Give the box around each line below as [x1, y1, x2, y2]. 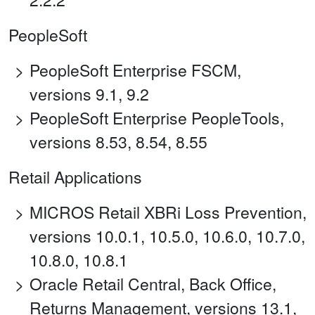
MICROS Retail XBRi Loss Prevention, [30, 200, 307, 224]
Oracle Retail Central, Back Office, [30, 272, 276, 296]
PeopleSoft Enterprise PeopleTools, [30, 106, 284, 130]
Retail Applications [8, 165, 142, 189]
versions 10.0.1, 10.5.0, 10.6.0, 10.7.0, [30, 224, 305, 248]
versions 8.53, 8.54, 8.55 [30, 130, 207, 154]
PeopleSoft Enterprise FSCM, [30, 58, 241, 82]
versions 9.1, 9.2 [30, 82, 149, 106]
